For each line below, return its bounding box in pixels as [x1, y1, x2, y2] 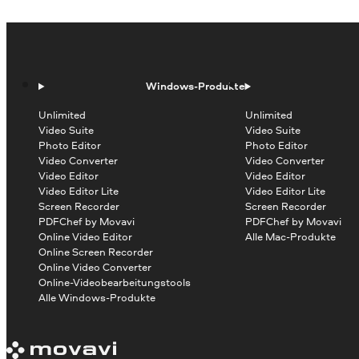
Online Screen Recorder [38, 244, 153, 260]
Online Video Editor [38, 229, 132, 244]
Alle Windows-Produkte [38, 290, 155, 305]
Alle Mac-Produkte [244, 229, 336, 244]
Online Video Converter [38, 260, 151, 275]
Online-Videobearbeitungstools [38, 275, 191, 290]
